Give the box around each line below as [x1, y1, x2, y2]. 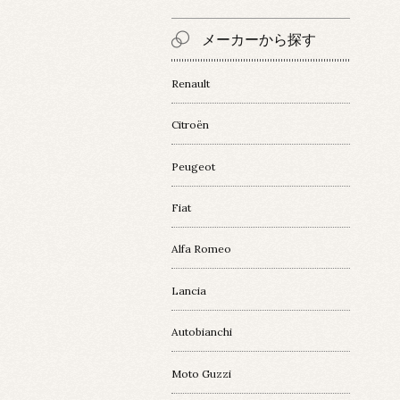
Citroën [171, 118, 209, 132]
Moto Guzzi [171, 366, 231, 380]
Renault [171, 76, 210, 90]
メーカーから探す [202, 30, 316, 49]
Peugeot [171, 159, 215, 173]
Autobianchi [171, 325, 232, 339]
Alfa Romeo [171, 242, 231, 256]
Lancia [171, 283, 206, 297]
